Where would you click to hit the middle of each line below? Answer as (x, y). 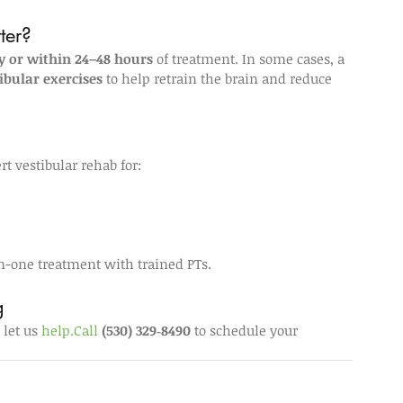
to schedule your (246, 330)
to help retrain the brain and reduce (219, 78)
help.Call (70, 330)
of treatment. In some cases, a (251, 58)
